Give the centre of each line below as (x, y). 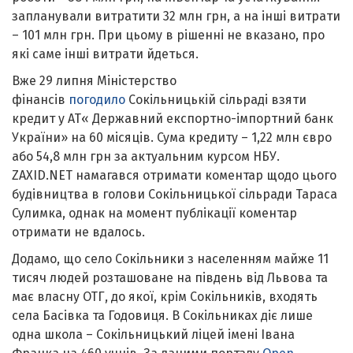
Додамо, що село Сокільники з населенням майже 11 (170, 258)
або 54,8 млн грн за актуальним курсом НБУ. (146, 156)
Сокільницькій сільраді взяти (216, 99)
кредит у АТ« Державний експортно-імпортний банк (173, 118)
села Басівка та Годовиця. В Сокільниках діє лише (162, 315)
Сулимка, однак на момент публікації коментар (154, 213)
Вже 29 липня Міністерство (94, 80)
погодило (97, 99)
